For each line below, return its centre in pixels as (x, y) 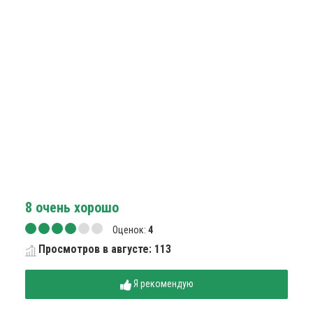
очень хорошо (75, 208)
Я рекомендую (163, 284)
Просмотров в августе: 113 (105, 249)
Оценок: (130, 230)
